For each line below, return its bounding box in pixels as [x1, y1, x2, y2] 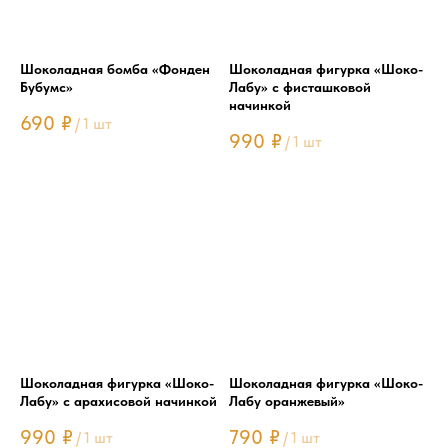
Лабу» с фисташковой [229, 79, 371, 96]
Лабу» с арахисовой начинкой [20, 393, 217, 410]
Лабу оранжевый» [229, 393, 345, 410]
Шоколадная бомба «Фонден [20, 61, 210, 78]
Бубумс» [20, 79, 73, 96]
